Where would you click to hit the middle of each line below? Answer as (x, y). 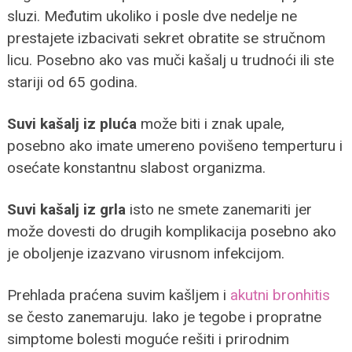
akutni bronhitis (280, 295)
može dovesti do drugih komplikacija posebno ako (171, 231)
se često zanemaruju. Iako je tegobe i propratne (164, 317)
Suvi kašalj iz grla (66, 209)
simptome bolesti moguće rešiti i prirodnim (148, 339)
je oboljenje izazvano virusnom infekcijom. (145, 253)
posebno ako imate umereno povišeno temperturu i (174, 145)
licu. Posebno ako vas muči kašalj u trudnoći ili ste (170, 60)
